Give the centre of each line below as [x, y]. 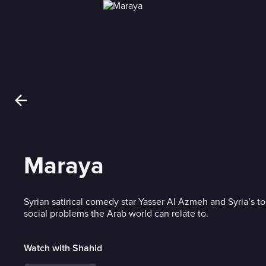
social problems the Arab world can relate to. [116, 214]
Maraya [64, 166]
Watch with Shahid [63, 248]
